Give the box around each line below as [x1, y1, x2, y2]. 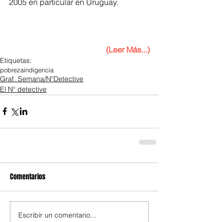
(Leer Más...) [106, 44, 150, 55]
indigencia [24, 65, 54, 74]
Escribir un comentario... [18, 211, 96, 220]
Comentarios [10, 171, 46, 182]
